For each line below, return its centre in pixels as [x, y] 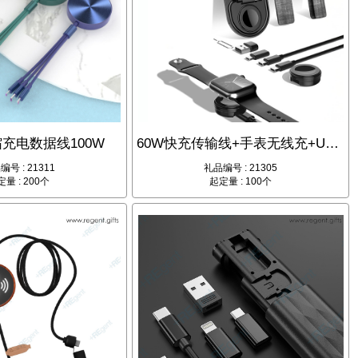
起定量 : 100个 [241, 182]
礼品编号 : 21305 [241, 168]
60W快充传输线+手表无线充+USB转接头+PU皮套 [332, 144]
